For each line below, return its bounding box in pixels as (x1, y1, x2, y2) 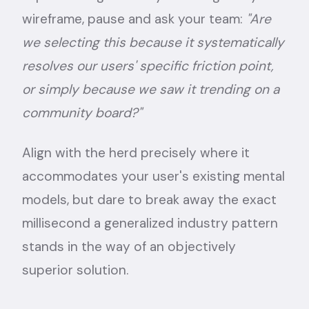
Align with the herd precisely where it (22, 143, 250, 161)
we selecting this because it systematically (22, 33, 284, 51)
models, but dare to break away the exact (22, 190, 277, 208)
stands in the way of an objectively (22, 237, 236, 255)
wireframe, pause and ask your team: (22, 10, 243, 28)
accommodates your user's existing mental (22, 167, 285, 185)
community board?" (22, 103, 142, 121)
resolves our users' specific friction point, (22, 57, 273, 74)
